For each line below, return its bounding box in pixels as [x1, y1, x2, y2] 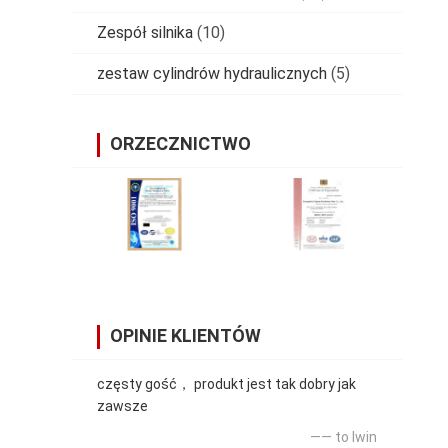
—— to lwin [310, 428, 377, 445]
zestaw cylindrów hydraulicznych [97, 63, 327, 83]
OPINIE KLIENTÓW [110, 324, 261, 346]
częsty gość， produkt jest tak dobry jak [97, 375, 356, 392]
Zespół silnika [97, 22, 193, 42]
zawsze [97, 397, 148, 414]
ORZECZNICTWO [110, 132, 251, 154]
